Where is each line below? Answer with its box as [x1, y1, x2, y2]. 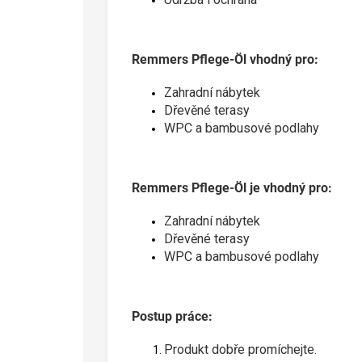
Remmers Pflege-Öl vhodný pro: [132, 51, 318, 67]
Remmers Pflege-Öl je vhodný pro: [132, 179, 332, 196]
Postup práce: [132, 308, 213, 324]
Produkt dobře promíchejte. [164, 341, 317, 357]
